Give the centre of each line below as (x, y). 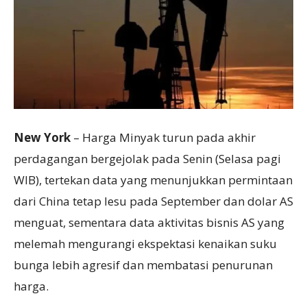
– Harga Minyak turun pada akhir (164, 138)
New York (44, 138)
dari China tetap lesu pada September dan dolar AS (153, 201)
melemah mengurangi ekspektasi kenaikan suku (145, 244)
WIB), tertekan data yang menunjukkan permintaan (153, 180)
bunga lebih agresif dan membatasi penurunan (143, 265)
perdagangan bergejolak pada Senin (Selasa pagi (147, 159)
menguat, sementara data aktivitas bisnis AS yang (149, 223)
